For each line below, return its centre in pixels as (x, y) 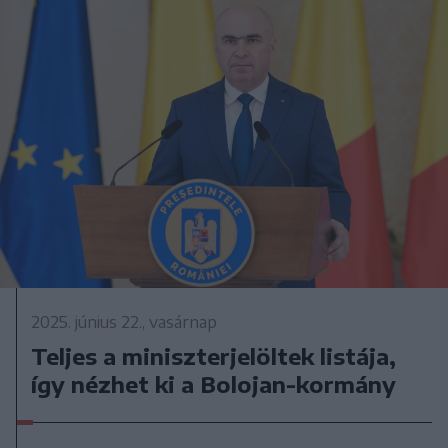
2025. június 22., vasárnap (124, 322)
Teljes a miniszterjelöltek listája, (214, 356)
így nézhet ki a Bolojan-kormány (214, 384)
